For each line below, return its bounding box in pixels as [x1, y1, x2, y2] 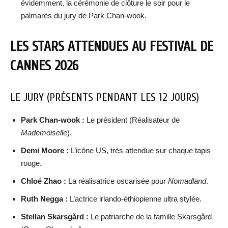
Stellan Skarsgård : [21, 212, 89, 221]
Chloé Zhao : [21, 177, 66, 185]
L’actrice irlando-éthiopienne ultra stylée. [68, 194, 202, 203]
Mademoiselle [21, 128, 67, 137]
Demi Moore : [21, 146, 69, 155]
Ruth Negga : [21, 194, 68, 203]
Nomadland [168, 177, 206, 185]
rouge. [21, 159, 42, 167]
